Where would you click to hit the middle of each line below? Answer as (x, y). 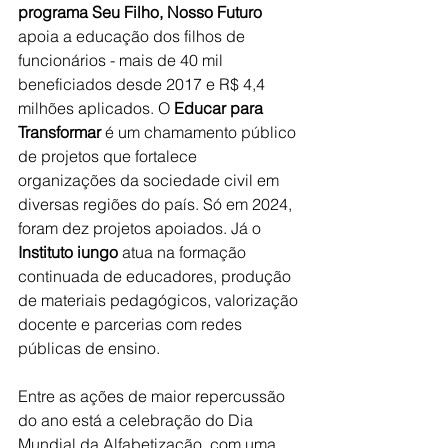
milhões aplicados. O (96, 107)
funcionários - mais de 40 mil (122, 59)
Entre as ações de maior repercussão (153, 395)
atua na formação (184, 251)
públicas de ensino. (89, 347)
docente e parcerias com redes (132, 323)
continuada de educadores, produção (156, 275)
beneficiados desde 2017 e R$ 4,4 (143, 83)
